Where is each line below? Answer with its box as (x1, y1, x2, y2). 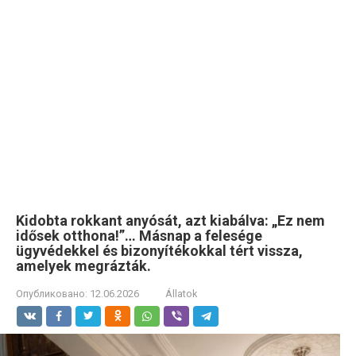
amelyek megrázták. (16, 257, 151, 274)
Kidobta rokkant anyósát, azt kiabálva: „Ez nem (16, 212, 325, 229)
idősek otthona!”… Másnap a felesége (16, 227, 262, 244)
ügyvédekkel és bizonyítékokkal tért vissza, (16, 242, 303, 259)
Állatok (165, 288, 197, 300)
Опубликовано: (16, 288, 87, 300)
